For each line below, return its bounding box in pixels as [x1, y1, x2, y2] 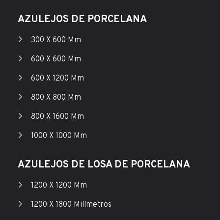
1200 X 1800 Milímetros [30, 200, 111, 210]
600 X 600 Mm [30, 55, 81, 65]
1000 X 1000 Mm [30, 131, 87, 141]
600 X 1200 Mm [30, 74, 84, 84]
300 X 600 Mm [30, 35, 81, 46]
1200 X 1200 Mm [30, 181, 87, 191]
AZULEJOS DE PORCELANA [17, 13, 147, 27]
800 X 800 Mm [30, 93, 81, 103]
